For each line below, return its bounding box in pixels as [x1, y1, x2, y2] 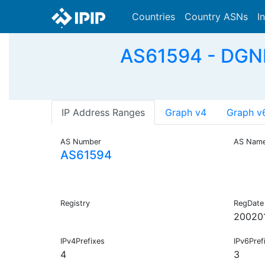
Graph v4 [165, 106, 206, 119]
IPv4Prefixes [60, 237, 105, 246]
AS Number [60, 137, 101, 147]
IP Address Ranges [62, 106, 145, 119]
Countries [132, 11, 175, 22]
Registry [60, 199, 90, 208]
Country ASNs [185, 11, 248, 22]
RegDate [233, 199, 264, 208]
